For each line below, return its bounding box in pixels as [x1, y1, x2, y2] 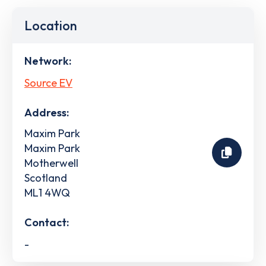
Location [24, 17, 77, 34]
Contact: [24, 215, 69, 229]
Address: [24, 105, 69, 119]
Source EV [24, 75, 72, 90]
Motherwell [24, 156, 78, 170]
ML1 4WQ [24, 185, 70, 199]
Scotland [24, 170, 67, 185]
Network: [24, 54, 71, 68]
